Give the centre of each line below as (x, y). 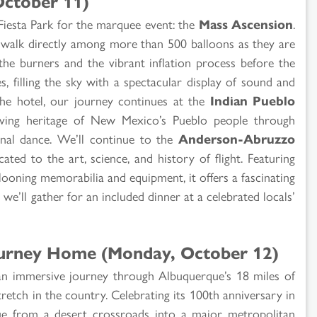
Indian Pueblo (252, 100)
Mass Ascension (246, 23)
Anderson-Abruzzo (237, 138)
